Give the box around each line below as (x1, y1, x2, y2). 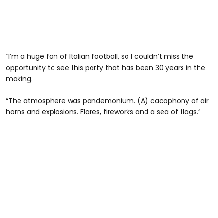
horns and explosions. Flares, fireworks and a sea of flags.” (6, 107, 200, 117)
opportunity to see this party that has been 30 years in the (6, 63, 205, 73)
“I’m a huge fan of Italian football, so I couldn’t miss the (6, 52, 193, 62)
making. (6, 74, 33, 84)
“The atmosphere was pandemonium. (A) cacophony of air (6, 96, 209, 106)
